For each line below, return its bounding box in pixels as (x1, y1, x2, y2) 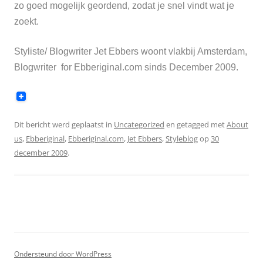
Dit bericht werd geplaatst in (14, 119, 114, 130)
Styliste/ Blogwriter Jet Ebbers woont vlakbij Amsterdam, (14, 46, 247, 56)
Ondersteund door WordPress (14, 249, 112, 259)
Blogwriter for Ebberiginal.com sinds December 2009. (14, 62, 238, 72)
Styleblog (166, 133, 198, 144)
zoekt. (14, 16, 39, 26)
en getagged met (164, 119, 227, 130)
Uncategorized (114, 119, 164, 130)
